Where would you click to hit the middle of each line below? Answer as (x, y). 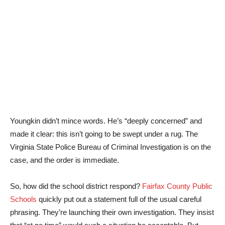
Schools (23, 199)
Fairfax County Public (177, 186)
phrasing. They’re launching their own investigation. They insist (112, 212)
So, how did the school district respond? (76, 186)
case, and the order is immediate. (65, 160)
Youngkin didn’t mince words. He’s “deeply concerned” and (106, 121)
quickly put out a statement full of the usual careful (119, 199)
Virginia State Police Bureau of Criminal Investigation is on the (110, 147)
